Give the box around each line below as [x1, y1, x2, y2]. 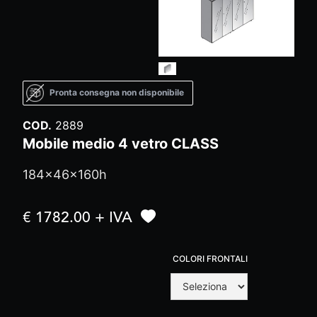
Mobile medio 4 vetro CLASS [23, 134, 219, 152]
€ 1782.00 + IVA [23, 210, 132, 226]
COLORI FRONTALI [173, 253, 248, 264]
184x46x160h [23, 166, 107, 182]
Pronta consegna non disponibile [50, 87, 184, 98]
